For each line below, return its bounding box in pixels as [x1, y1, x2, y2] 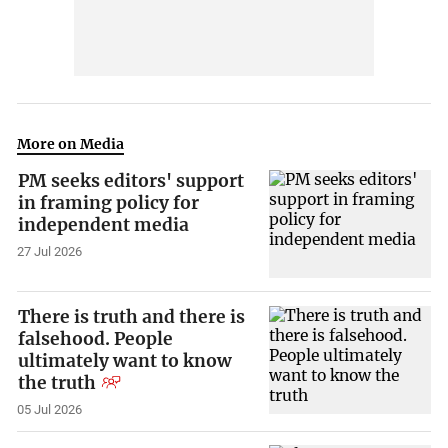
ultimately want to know [18, 349, 233, 372]
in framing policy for [18, 192, 200, 215]
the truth [18, 371, 97, 394]
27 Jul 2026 [17, 244, 83, 260]
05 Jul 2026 [17, 401, 83, 417]
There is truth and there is [18, 305, 246, 328]
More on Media [17, 134, 125, 153]
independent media [18, 214, 190, 237]
